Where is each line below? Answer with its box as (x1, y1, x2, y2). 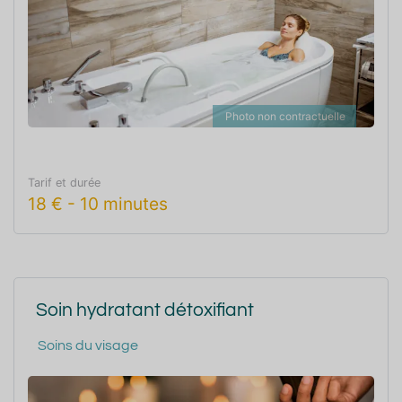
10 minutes (80, 192, 168, 214)
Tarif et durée (28, 175, 100, 189)
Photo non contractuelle (225, 109, 345, 123)
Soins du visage (38, 337, 138, 353)
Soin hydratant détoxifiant (36, 300, 254, 319)
